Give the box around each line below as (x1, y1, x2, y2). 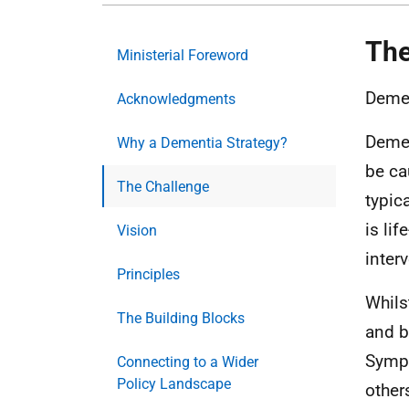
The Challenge (117, 178, 209, 195)
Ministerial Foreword (117, 47, 248, 64)
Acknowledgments (117, 90, 236, 108)
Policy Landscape (117, 375, 231, 393)
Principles (117, 266, 180, 283)
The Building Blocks (117, 309, 245, 327)
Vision (117, 222, 157, 239)
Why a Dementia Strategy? (117, 134, 288, 152)
